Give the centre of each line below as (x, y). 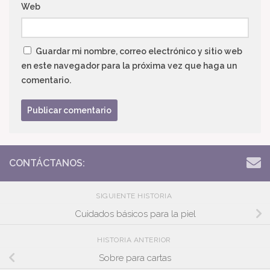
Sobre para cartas (135, 258)
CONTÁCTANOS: (47, 163)
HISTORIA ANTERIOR (135, 240)
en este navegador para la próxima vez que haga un (129, 66)
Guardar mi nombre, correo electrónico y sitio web (139, 52)
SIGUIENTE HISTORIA (135, 196)
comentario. (46, 80)
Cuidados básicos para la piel (135, 214)
